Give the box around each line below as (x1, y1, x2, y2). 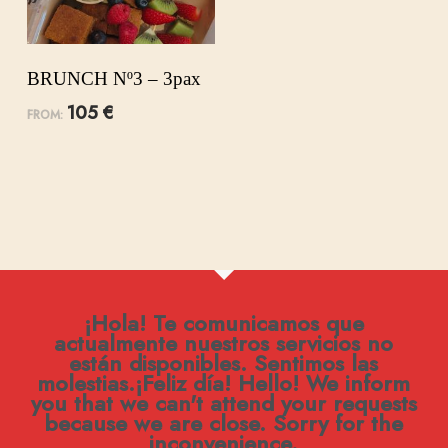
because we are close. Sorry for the (44, 407, 403, 440)
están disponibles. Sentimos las (69, 347, 379, 380)
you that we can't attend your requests (30, 387, 417, 420)
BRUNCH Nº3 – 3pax (26, 67, 201, 89)
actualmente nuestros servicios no (54, 327, 394, 360)
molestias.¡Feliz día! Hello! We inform (37, 367, 411, 400)
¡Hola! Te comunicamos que (83, 307, 364, 340)
